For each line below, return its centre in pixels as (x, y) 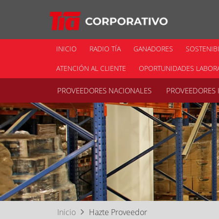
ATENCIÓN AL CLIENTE (91, 68)
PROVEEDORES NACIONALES (104, 90)
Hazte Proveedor (118, 212)
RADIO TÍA (105, 49)
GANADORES (153, 49)
